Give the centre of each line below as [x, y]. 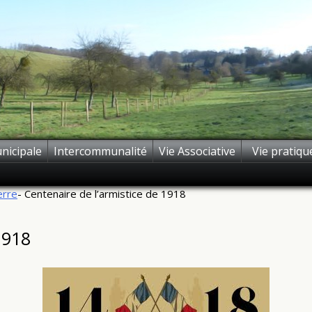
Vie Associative [197, 151]
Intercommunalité [100, 151]
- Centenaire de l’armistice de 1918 [102, 194]
